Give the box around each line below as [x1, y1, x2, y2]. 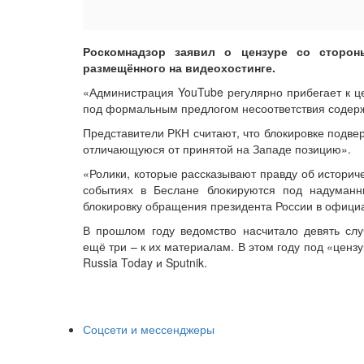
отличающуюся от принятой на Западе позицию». [83, 140, 351, 157]
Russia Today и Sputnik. [83, 253, 207, 271]
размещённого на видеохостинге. [83, 58, 275, 76]
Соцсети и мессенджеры [83, 320, 214, 337]
